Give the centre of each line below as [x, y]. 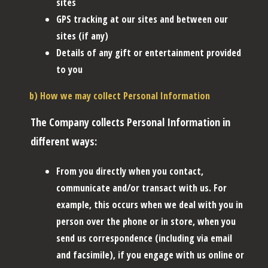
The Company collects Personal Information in [130, 122]
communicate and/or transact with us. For [141, 188]
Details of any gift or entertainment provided [149, 52]
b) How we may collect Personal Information [120, 95]
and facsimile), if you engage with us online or [150, 255]
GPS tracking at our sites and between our [142, 19]
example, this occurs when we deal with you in [150, 204]
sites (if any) [82, 36]
